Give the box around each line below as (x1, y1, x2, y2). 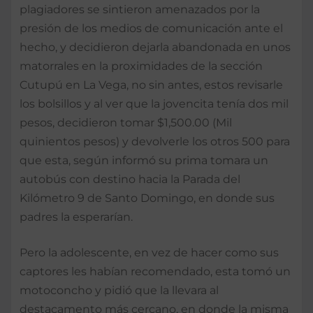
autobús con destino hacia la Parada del (20, 172, 240, 186)
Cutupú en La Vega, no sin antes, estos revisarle (20, 78, 283, 92)
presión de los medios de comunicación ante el (20, 21, 283, 35)
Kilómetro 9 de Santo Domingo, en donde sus (20, 191, 275, 205)
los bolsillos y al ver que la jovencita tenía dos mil (20, 96, 289, 110)
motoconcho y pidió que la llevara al (20, 283, 219, 297)
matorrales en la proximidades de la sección (20, 59, 263, 73)
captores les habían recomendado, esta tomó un (20, 264, 291, 278)
